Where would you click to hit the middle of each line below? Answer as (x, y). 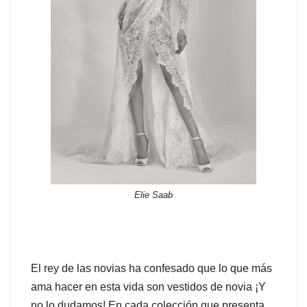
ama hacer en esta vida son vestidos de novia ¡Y (148, 286)
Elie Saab (153, 195)
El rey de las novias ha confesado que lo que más (151, 268)
